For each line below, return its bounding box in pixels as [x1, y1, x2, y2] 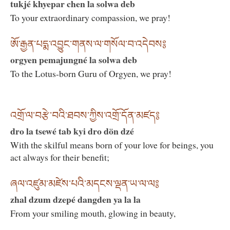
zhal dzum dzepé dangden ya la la [10, 192, 141, 206]
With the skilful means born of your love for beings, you [10, 139, 214, 151]
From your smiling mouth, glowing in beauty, [10, 206, 176, 219]
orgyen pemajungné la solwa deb [10, 52, 137, 66]
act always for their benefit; [10, 151, 109, 164]
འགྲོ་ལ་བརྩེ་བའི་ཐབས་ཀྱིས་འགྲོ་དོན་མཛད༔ [10, 110, 160, 122]
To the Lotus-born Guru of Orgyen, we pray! [10, 67, 171, 80]
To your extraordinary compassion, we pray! [10, 11, 170, 24]
